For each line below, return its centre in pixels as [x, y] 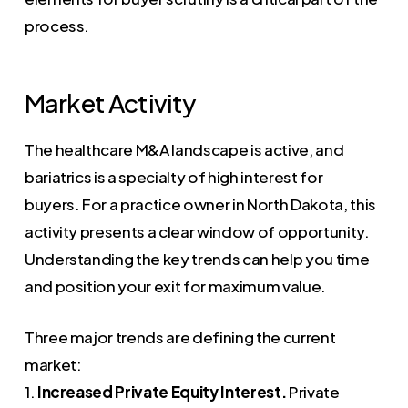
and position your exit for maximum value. [175, 286]
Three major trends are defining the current [180, 337]
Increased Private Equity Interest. [162, 391]
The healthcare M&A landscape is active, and [184, 150]
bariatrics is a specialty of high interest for [173, 177]
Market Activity [110, 102]
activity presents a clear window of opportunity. [197, 232]
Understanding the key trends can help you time [197, 259]
